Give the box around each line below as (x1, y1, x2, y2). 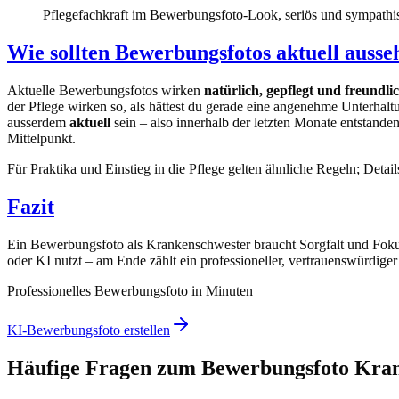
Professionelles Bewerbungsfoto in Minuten (7, 282, 253, 298)
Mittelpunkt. (7, 131, 76, 146)
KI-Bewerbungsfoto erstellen (7, 322, 170, 338)
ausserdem (7, 115, 69, 130)
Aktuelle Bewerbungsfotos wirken (7, 83, 204, 98)
